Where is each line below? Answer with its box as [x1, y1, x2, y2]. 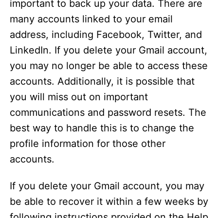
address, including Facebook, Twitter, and [10, 29, 202, 40]
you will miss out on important [10, 91, 148, 103]
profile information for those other [10, 138, 165, 149]
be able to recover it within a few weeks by [10, 196, 208, 207]
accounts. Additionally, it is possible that [10, 75, 195, 87]
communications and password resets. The [10, 107, 206, 118]
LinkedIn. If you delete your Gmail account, [10, 44, 207, 56]
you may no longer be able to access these [10, 60, 208, 72]
